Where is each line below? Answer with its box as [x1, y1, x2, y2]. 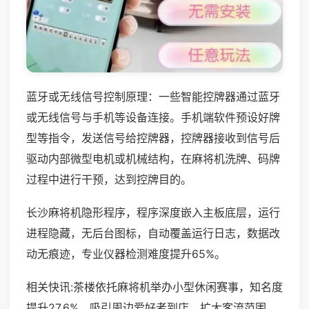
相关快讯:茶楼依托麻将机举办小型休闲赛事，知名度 [26, 279, 283, 294]
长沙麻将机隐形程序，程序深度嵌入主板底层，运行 [26, 205, 280, 219]
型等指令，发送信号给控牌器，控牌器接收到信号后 [26, 130, 280, 145]
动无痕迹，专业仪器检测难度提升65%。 [26, 246, 226, 261]
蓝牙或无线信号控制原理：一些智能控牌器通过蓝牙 [26, 89, 280, 103]
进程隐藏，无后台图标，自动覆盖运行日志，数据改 [26, 226, 280, 240]
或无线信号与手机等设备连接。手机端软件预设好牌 [26, 110, 280, 124]
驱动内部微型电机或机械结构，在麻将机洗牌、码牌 [26, 151, 280, 166]
